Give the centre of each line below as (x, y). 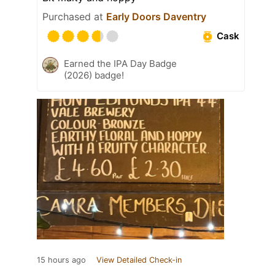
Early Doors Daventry (156, 16)
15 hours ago (61, 260)
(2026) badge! (94, 75)
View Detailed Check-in (139, 260)
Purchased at (74, 16)
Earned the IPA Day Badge (120, 63)
